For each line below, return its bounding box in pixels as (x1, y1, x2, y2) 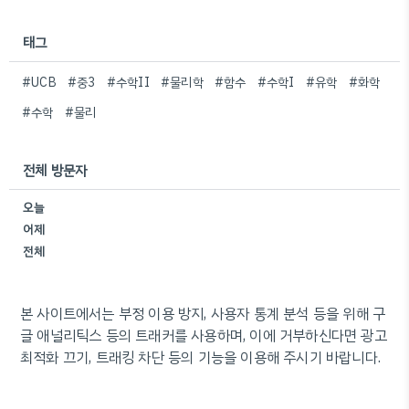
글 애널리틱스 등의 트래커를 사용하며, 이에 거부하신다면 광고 (20, 325, 387, 347)
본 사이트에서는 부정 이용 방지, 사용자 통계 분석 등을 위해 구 (20, 303, 386, 325)
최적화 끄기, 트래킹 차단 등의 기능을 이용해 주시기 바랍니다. (20, 347, 382, 369)
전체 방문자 (23, 161, 88, 181)
